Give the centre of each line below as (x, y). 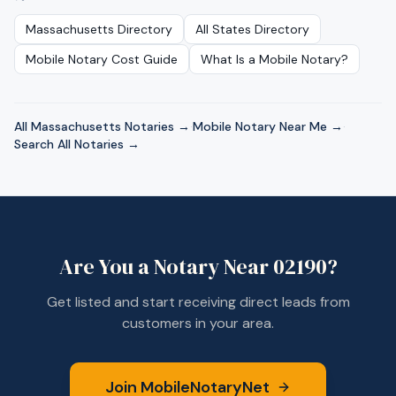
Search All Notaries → (77, 144)
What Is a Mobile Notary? (274, 59)
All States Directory (252, 29)
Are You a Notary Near (166, 267)
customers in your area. (198, 323)
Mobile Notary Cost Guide (102, 59)
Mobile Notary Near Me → (268, 126)
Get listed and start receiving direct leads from (198, 302)
